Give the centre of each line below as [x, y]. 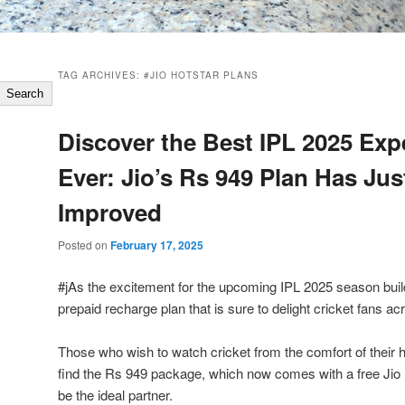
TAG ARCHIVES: [101, 75]
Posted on [84, 245]
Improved [110, 212]
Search [25, 94]
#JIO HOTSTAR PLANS [201, 75]
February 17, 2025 [157, 245]
